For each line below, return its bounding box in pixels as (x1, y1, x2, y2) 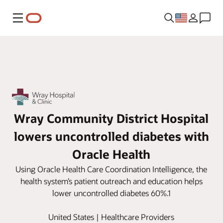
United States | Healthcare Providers (48, 211, 175, 222)
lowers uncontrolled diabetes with (13, 128, 209, 144)
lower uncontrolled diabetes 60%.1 (52, 187, 171, 198)
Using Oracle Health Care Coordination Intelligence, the (15, 163, 208, 174)
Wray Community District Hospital (14, 110, 209, 126)
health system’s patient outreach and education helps (20, 175, 203, 186)
